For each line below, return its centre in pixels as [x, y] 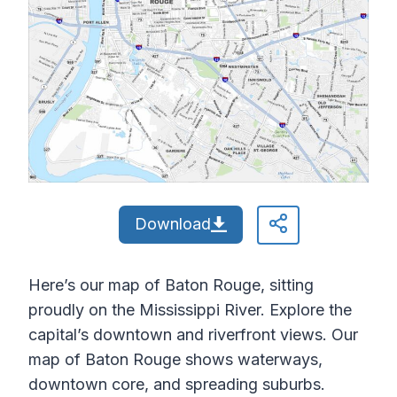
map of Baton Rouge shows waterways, [175, 360]
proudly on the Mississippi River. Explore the [190, 310]
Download [172, 224]
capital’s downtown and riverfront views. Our [193, 335]
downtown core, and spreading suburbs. [177, 385]
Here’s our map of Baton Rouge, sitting [171, 285]
